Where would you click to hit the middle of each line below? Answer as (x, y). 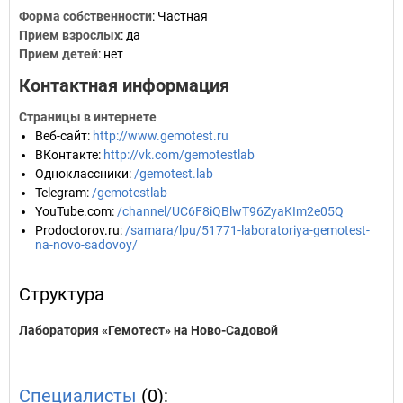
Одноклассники (82, 174)
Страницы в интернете (88, 117)
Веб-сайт (61, 136)
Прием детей (58, 54)
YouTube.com (73, 211)
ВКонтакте (67, 155)
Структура (62, 294)
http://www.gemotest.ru (161, 136)
